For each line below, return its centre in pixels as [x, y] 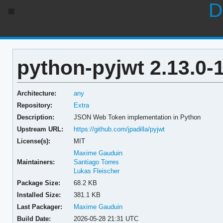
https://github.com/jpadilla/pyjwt [119, 129]
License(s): [33, 141]
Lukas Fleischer [97, 171]
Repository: [34, 105]
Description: [35, 117]
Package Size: [38, 183]
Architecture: [36, 93]
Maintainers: [36, 162]
